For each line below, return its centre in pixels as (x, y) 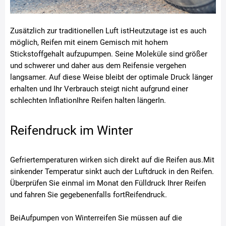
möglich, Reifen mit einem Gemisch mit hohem (89, 42)
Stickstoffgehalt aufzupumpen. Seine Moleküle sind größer (109, 54)
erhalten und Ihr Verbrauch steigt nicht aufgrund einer (99, 89)
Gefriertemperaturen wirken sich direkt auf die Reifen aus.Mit (112, 160)
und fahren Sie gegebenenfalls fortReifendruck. (89, 194)
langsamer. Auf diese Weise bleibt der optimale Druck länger (111, 77)
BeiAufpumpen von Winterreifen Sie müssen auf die (96, 218)
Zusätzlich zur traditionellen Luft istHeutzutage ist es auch (108, 31)
